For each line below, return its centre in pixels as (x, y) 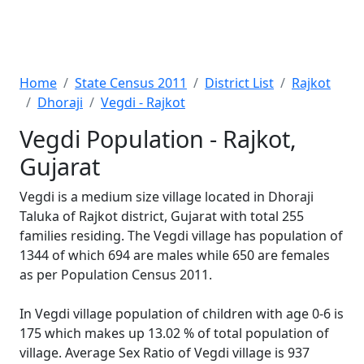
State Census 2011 (131, 83)
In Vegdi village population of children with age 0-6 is (182, 314)
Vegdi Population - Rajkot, (158, 139)
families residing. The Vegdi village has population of (181, 236)
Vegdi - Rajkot (143, 102)
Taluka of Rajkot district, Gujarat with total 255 (162, 216)
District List (239, 83)
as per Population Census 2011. (116, 275)
